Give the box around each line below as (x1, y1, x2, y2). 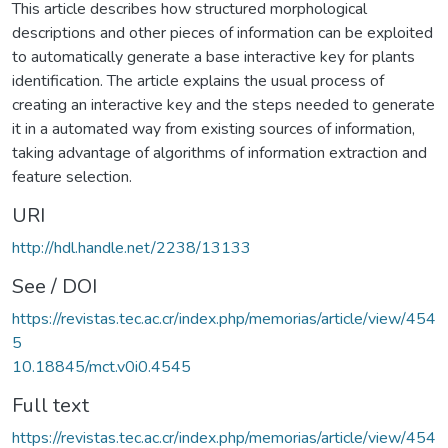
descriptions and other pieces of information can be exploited (12, 21, 433, 44)
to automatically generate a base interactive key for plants (12, 45, 415, 68)
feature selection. (12, 165, 132, 188)
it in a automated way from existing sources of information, (12, 117, 415, 140)
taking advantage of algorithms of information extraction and (12, 141, 427, 164)
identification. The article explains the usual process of (12, 69, 384, 92)
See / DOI (12, 272, 97, 300)
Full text (12, 391, 89, 419)
